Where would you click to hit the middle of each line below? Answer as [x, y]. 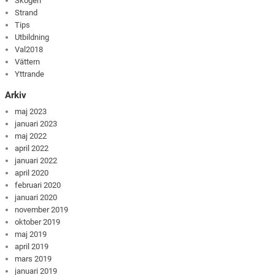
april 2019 [32, 246]
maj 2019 [31, 234]
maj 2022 [31, 136]
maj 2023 [31, 111]
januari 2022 [36, 160]
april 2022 [32, 148]
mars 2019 [33, 258]
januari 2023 [36, 123]
